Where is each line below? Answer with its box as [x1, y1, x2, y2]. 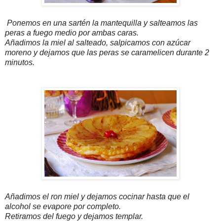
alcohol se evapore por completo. [5, 202, 121, 211]
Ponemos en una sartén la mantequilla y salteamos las [5, 19, 198, 28]
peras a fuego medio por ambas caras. [5, 29, 139, 37]
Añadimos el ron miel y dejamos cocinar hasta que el [5, 192, 189, 201]
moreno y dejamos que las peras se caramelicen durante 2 [5, 48, 209, 57]
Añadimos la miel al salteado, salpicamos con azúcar [5, 38, 190, 47]
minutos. [5, 58, 35, 67]
